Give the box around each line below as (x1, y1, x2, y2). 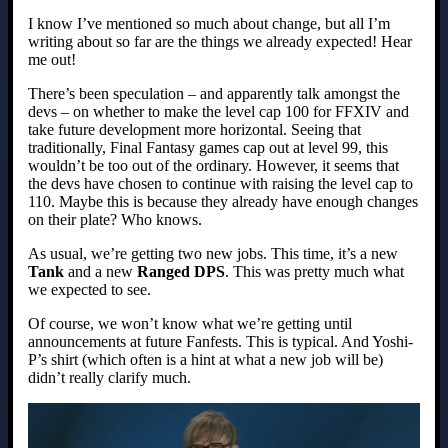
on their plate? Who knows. (28, 211, 202, 229)
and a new (64, 263, 137, 281)
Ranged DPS (137, 263, 225, 281)
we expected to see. (28, 281, 151, 299)
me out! (28, 51, 76, 69)
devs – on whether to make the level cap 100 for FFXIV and (28, 103, 409, 121)
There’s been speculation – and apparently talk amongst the (28, 85, 400, 103)
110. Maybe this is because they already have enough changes (28, 193, 418, 211)
